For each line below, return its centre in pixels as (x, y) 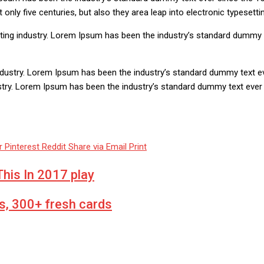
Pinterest (22, 147)
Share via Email (98, 147)
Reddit (54, 147)
